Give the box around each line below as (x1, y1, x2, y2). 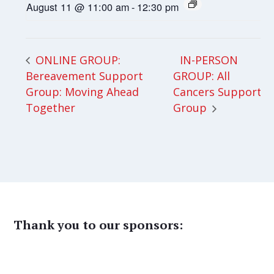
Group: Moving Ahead (26, 84, 139, 100)
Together (26, 100, 76, 116)
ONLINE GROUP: (32, 52, 121, 67)
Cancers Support (173, 84, 262, 100)
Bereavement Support (26, 68, 144, 83)
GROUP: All (173, 68, 231, 83)
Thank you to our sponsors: (13, 217, 183, 234)
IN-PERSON (180, 52, 239, 67)
